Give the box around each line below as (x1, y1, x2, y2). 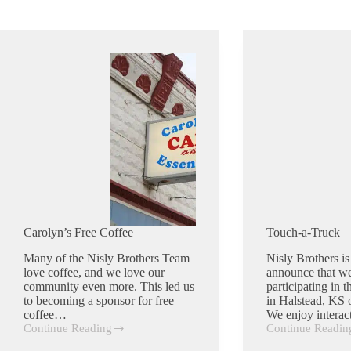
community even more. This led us (24, 279, 194, 293)
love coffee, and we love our (24, 265, 165, 279)
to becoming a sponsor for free (24, 293, 174, 307)
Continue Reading (24, 321, 112, 335)
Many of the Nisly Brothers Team (24, 251, 190, 265)
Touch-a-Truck (266, 225, 340, 239)
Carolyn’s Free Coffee (24, 225, 133, 239)
